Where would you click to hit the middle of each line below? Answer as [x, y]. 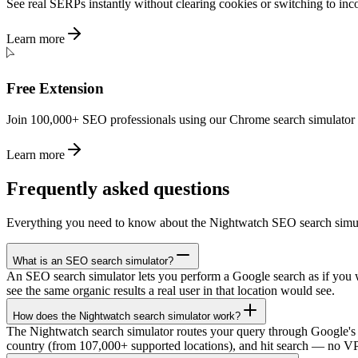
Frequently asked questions [118, 188]
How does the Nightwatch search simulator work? [127, 316]
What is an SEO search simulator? [93, 261]
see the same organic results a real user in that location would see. [171, 290]
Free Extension [55, 89]
